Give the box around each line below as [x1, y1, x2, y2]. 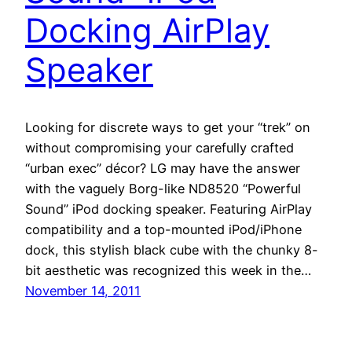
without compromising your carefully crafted [25, 139, 294, 156]
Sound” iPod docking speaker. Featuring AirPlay [25, 200, 312, 217]
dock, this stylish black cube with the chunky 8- [25, 241, 318, 258]
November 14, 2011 [25, 282, 141, 299]
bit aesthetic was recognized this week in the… [25, 262, 311, 278]
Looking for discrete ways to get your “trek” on [25, 119, 310, 135]
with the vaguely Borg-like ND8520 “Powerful [25, 180, 301, 196]
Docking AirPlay [25, 10, 269, 51]
